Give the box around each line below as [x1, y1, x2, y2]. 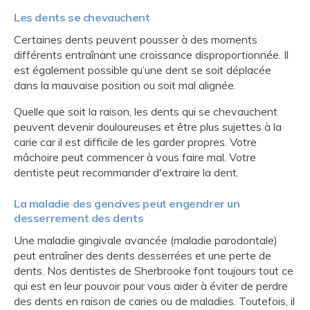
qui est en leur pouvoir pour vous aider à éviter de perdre [14, 279, 288, 293]
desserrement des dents [14, 211, 144, 225]
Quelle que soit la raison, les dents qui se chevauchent [14, 104, 277, 118]
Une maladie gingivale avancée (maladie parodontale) [14, 233, 277, 247]
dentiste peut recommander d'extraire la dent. [14, 165, 239, 179]
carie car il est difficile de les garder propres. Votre [14, 135, 257, 149]
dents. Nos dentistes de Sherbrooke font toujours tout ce [14, 264, 293, 277]
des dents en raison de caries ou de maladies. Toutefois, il [14, 294, 295, 308]
